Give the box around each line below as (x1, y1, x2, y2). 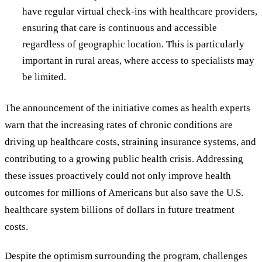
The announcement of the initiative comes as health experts (5, 102, 250, 114)
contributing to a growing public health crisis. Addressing (5, 153, 243, 165)
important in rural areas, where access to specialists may (22, 55, 254, 67)
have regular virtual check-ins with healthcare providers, (22, 6, 257, 18)
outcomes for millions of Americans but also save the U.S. (5, 187, 243, 199)
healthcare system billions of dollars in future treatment (5, 204, 235, 216)
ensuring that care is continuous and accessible (22, 22, 217, 34)
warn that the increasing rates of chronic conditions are (5, 119, 233, 131)
